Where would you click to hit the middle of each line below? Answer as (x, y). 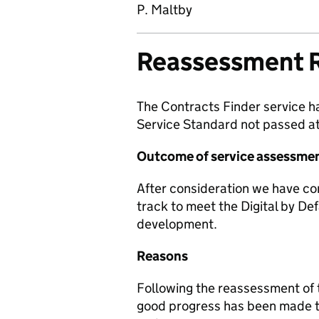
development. (177, 224)
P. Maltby (164, 10)
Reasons (162, 256)
